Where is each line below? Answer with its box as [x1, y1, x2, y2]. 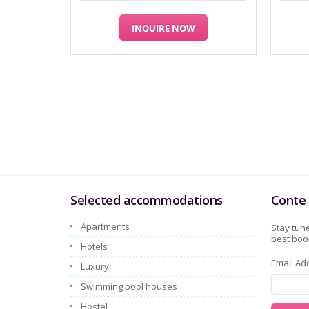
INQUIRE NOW [132, 22, 195, 34]
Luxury [81, 260, 109, 272]
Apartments [81, 220, 130, 232]
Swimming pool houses [81, 280, 177, 292]
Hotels [81, 240, 108, 252]
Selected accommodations [70, 192, 223, 208]
